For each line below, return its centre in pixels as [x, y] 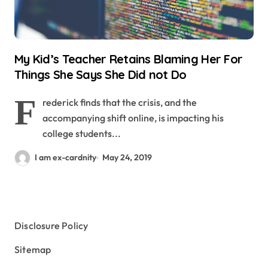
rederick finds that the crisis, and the [120, 102]
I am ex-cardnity [66, 157]
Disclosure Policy [51, 226]
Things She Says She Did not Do [100, 74]
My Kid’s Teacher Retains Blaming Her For [129, 59]
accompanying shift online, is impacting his [133, 118]
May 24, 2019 [127, 157]
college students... [82, 133]
